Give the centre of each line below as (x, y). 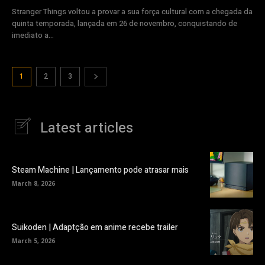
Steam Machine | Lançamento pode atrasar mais (100, 170)
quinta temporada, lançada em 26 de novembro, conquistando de (125, 23)
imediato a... (33, 35)
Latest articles (87, 128)
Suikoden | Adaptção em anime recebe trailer (95, 228)
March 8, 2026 (33, 183)
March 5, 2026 (33, 241)
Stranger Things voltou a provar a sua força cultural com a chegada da (132, 11)
